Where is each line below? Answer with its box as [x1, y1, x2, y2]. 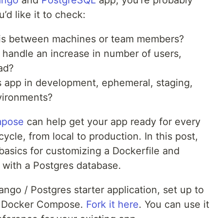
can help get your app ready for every [24, 116, 200, 128]
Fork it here [86, 199, 139, 211]
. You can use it [139, 199, 209, 211]
